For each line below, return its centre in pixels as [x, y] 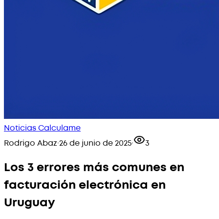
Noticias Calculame [42, 128]
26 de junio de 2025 [95, 143]
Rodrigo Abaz [31, 143]
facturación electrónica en [85, 185]
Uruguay [29, 202]
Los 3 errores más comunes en [94, 167]
